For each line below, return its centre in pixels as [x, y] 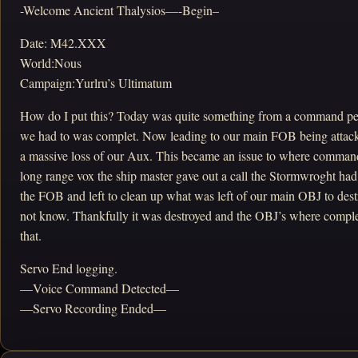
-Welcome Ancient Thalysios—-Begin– [119, 10]
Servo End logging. [69, 268]
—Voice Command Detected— [99, 288]
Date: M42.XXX [63, 43]
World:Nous [51, 63]
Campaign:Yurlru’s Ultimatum [96, 83]
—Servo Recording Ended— [93, 308]
